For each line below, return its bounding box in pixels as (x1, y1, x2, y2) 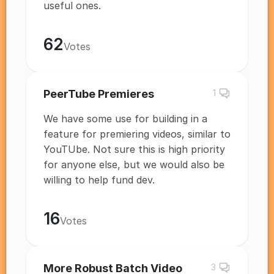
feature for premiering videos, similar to (43, 128, 231, 140)
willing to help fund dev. (43, 174, 155, 186)
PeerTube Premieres (43, 87, 154, 100)
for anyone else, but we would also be (43, 158, 224, 171)
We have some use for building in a (43, 113, 207, 125)
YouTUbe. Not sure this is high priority (43, 143, 225, 155)
